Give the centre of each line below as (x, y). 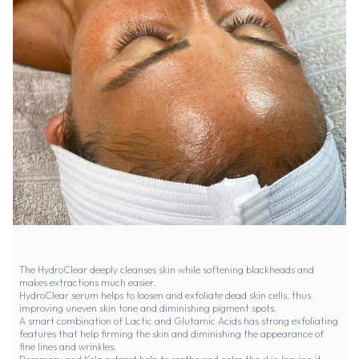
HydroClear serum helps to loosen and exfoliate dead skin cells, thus (165, 296)
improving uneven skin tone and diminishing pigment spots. (148, 309)
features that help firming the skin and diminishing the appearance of (171, 334)
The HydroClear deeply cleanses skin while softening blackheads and (167, 270)
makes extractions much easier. (87, 283)
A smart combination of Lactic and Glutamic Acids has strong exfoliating (179, 321)
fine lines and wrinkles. (68, 347)
